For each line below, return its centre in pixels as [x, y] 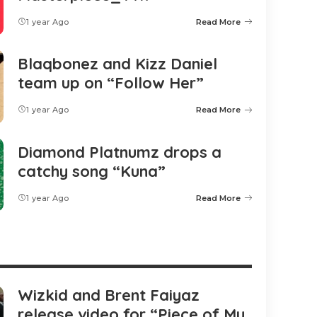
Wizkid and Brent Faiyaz [109, 295]
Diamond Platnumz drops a [120, 152]
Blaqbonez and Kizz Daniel [117, 64]
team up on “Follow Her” [111, 83]
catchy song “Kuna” [92, 171]
